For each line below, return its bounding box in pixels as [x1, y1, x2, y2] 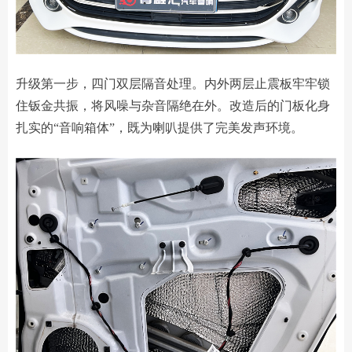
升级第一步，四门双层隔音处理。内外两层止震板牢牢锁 [16, 77, 330, 91]
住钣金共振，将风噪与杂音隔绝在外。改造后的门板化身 [16, 99, 330, 113]
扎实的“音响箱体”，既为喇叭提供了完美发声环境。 [16, 121, 303, 135]
